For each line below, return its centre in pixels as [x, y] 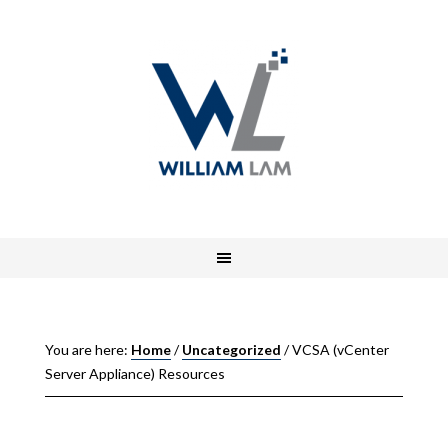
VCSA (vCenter [338, 349]
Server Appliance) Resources [134, 373]
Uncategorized [231, 349]
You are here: [87, 349]
